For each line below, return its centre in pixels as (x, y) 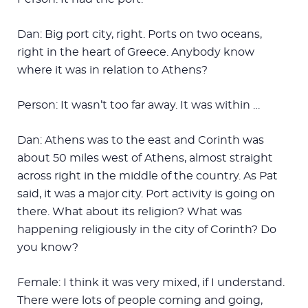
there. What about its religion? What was (130, 211)
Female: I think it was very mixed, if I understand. (151, 282)
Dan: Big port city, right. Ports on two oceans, (140, 34)
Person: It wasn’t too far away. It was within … (139, 105)
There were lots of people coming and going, (140, 300)
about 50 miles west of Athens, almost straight (145, 158)
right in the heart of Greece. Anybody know (136, 52)
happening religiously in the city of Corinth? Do (147, 229)
